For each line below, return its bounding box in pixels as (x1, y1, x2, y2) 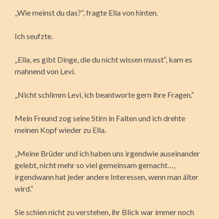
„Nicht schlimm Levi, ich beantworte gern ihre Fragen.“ (15, 89, 194, 99)
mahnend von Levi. (15, 66, 75, 76)
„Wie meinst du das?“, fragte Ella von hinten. (15, 7, 158, 17)
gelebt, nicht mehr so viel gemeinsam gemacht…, (15, 160, 175, 170)
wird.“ (15, 183, 33, 193)
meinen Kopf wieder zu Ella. (15, 125, 106, 134)
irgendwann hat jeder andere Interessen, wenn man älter (15, 172, 198, 181)
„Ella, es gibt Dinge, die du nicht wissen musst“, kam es (15, 54, 192, 64)
